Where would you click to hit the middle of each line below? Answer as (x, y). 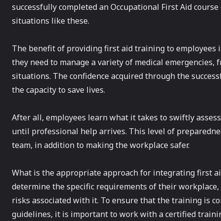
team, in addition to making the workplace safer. (101, 145)
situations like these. (51, 21)
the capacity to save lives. (58, 90)
